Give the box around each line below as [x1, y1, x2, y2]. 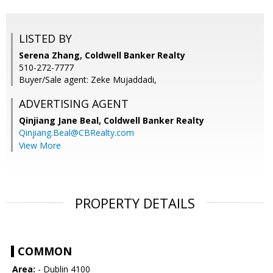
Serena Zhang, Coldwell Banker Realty [19, 49, 185, 62]
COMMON [18, 244, 72, 259]
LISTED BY [19, 31, 72, 46]
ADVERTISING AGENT [19, 96, 129, 112]
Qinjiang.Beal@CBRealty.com [19, 127, 134, 139]
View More [19, 140, 61, 152]
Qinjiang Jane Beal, [19, 115, 104, 127]
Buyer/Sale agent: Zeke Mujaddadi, [19, 74, 157, 86]
